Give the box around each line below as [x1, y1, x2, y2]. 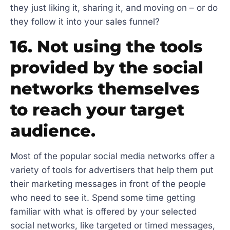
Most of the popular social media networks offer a [10, 151, 215, 162]
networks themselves [10, 79, 200, 99]
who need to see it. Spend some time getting [10, 193, 195, 203]
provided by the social [10, 57, 203, 78]
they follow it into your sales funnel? [10, 16, 160, 27]
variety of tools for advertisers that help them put [10, 165, 214, 176]
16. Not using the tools [10, 36, 203, 57]
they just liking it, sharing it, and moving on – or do [10, 2, 218, 13]
